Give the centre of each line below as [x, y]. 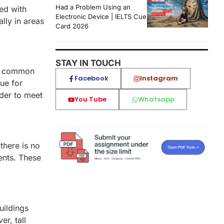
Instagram [159, 78]
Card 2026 [72, 26]
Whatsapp [156, 99]
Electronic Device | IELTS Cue [101, 17]
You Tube [90, 99]
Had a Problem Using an [93, 7]
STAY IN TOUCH [88, 63]
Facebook [91, 78]
